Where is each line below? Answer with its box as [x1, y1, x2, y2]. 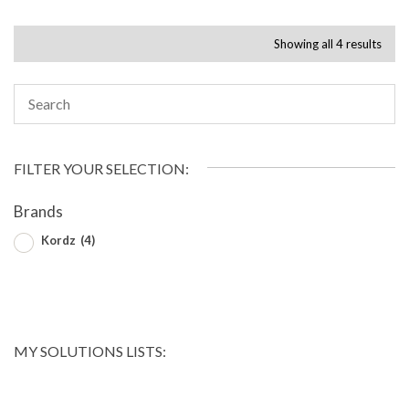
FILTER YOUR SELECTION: [14, 159, 189, 177]
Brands [14, 201, 63, 221]
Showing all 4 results [274, 36, 382, 51]
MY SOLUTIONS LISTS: [14, 341, 166, 360]
